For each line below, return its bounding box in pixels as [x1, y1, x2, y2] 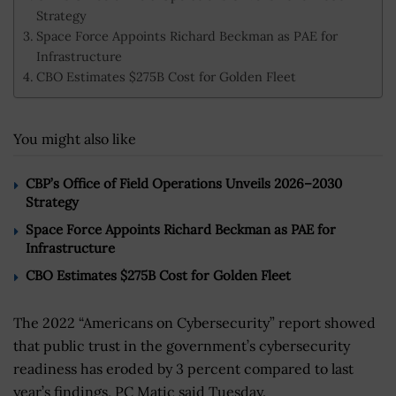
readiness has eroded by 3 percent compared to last [13, 359, 354, 377]
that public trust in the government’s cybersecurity [13, 336, 350, 354]
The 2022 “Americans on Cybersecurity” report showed [13, 313, 376, 331]
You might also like [13, 129, 136, 148]
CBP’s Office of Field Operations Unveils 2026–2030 [26, 174, 342, 192]
